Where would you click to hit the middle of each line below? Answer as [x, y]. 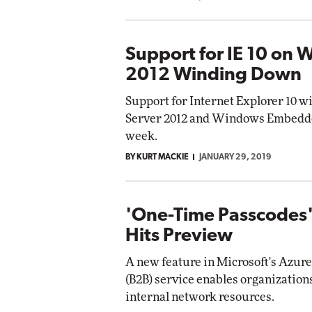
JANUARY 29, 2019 [235, 157]
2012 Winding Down [213, 75]
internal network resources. [200, 297]
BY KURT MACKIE [157, 157]
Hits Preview [179, 236]
